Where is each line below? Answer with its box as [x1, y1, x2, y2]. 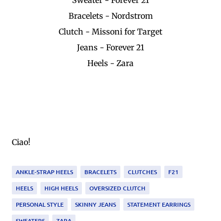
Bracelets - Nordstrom [68, 10, 153, 21]
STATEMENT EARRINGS [127, 200, 190, 209]
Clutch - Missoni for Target [59, 26, 162, 37]
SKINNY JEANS [75, 200, 116, 209]
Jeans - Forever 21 [77, 42, 144, 52]
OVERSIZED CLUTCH [89, 184, 146, 192]
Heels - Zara [87, 58, 134, 68]
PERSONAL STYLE [16, 200, 64, 209]
